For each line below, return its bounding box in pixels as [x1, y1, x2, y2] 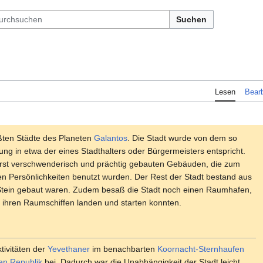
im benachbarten [90, 244, 157, 254]
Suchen [176, 15, 207, 24]
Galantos [94, 133, 127, 143]
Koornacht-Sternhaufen [157, 244, 244, 254]
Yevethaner [48, 244, 90, 254]
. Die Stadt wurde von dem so [127, 133, 237, 143]
